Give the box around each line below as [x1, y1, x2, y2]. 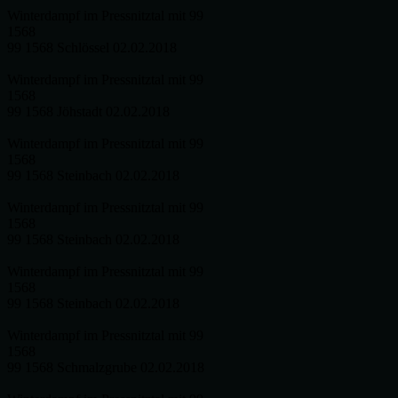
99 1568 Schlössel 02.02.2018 [7, 40, 177, 55]
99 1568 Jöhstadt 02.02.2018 [7, 104, 170, 119]
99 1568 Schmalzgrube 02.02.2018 [7, 360, 204, 375]
